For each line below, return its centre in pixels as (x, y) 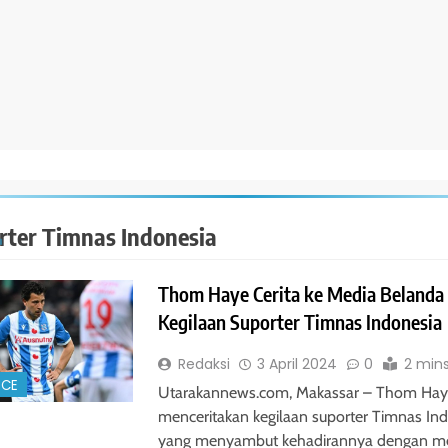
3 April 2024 (296, 364)
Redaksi (203, 364)
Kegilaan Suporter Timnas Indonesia (299, 322)
